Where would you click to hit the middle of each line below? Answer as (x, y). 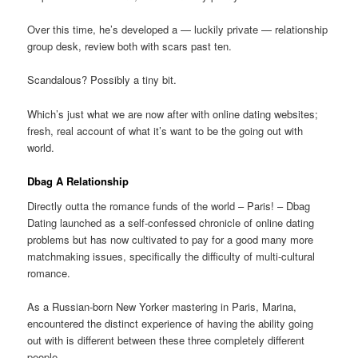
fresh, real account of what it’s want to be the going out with (165, 130)
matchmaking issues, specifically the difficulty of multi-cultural (171, 257)
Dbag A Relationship (78, 181)
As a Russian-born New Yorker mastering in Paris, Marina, (162, 307)
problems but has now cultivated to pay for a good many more (171, 240)
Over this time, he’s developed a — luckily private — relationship (178, 30)
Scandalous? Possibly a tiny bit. (102, 80)
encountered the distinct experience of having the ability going (171, 324)
